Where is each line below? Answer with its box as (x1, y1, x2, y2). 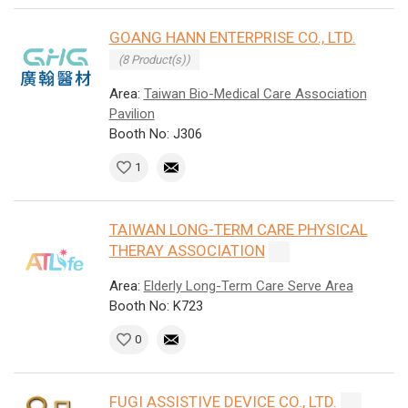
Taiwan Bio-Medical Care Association (143, 86, 367, 103)
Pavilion (108, 106, 155, 123)
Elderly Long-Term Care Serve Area (143, 278, 353, 295)
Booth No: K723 (108, 298, 203, 315)
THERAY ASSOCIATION (108, 241, 265, 260)
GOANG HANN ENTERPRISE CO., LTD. (108, 28, 356, 47)
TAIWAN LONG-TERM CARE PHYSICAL (108, 220, 368, 240)
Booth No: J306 (108, 126, 202, 143)
